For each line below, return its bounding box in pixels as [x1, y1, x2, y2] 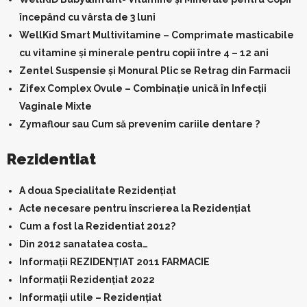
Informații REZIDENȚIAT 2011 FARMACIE [19, 256, 210, 267]
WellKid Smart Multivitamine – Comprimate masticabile [19, 29, 294, 40]
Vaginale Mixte [19, 101, 92, 112]
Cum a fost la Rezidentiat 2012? [19, 221, 175, 232]
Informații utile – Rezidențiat [19, 292, 162, 303]
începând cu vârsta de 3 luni [19, 12, 156, 23]
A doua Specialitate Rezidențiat [19, 185, 176, 196]
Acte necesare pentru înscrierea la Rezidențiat [19, 203, 251, 214]
